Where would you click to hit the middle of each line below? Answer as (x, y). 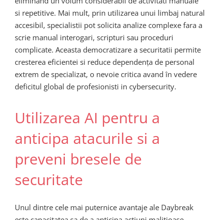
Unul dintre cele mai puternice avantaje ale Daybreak (104, 207)
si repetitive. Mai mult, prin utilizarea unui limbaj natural (110, 13)
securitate (49, 180)
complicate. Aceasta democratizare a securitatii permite (108, 50)
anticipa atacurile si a (87, 138)
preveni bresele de (78, 159)
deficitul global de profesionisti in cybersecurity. (96, 87)
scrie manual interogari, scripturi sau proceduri (94, 38)
